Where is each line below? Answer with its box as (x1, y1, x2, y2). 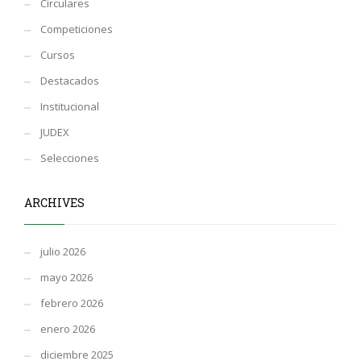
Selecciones (40, 151, 99, 166)
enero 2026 (40, 322, 95, 337)
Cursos (40, 48, 75, 63)
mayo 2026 (40, 270, 93, 285)
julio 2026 (40, 244, 85, 259)
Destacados (40, 73, 99, 89)
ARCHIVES (24, 195, 85, 211)
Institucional (40, 99, 99, 114)
